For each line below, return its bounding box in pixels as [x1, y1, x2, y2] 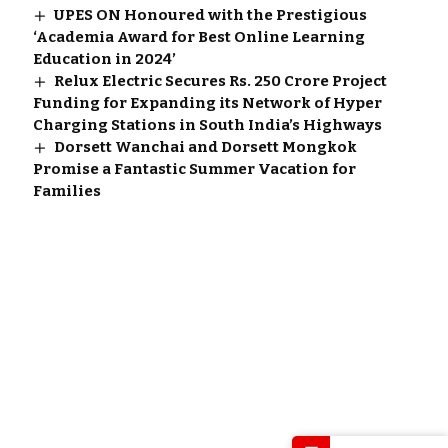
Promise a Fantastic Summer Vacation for [32, 159, 356, 178]
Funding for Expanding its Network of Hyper [32, 93, 382, 112]
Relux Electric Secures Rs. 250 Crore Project [53, 71, 387, 90]
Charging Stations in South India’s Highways [32, 115, 382, 134]
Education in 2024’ [32, 49, 176, 68]
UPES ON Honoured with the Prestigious [53, 5, 367, 24]
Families [32, 181, 101, 200]
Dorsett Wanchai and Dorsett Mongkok [53, 137, 357, 156]
